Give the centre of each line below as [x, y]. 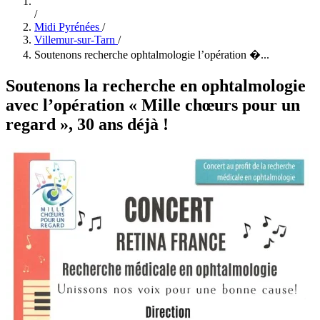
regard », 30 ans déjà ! [87, 124]
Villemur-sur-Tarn [75, 39]
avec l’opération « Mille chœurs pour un [153, 105]
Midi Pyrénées [67, 26]
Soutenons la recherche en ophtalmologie [156, 85]
